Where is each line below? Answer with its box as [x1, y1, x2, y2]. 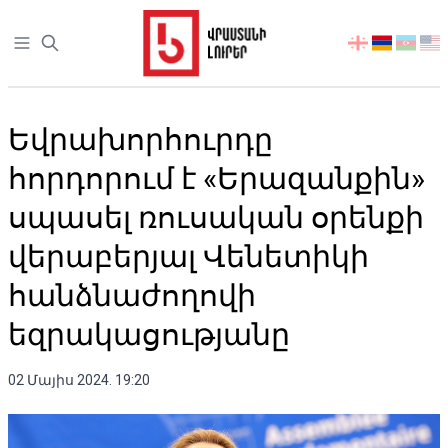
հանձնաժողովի [8, 278, 256, 313]
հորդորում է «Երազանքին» [8, 161, 425, 196]
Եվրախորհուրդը [8, 122, 273, 157]
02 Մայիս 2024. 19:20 [8, 372, 150, 388]
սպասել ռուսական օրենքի [8, 200, 424, 235]
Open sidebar [11, 34, 105, 53]
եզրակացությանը [8, 317, 290, 352]
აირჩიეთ [347, 34, 413, 53]
